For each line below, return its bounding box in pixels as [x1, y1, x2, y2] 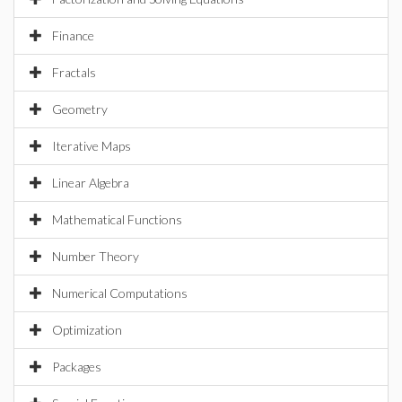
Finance [52, 28, 94, 43]
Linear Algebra [52, 175, 129, 190]
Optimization [52, 322, 122, 337]
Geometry [52, 101, 108, 117]
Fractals [52, 65, 96, 80]
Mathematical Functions [52, 212, 182, 227]
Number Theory [52, 249, 139, 264]
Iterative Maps [52, 138, 131, 153]
